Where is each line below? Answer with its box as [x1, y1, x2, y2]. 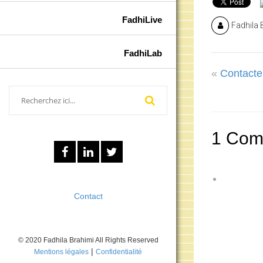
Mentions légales [34, 248, 89, 256]
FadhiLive [122, 15, 162, 25]
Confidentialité [96, 248, 142, 256]
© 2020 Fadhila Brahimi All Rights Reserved [18, 236, 159, 244]
